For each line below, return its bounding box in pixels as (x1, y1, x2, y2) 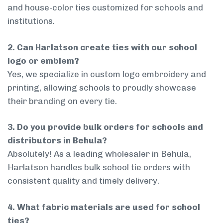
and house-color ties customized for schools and (7, 2, 203, 13)
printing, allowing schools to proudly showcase (7, 82, 196, 93)
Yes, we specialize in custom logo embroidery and (7, 69, 206, 79)
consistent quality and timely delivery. (7, 176, 159, 186)
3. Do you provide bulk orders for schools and (7, 122, 203, 132)
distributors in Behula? (7, 135, 107, 146)
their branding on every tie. (7, 96, 117, 106)
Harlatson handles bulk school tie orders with (7, 162, 190, 173)
